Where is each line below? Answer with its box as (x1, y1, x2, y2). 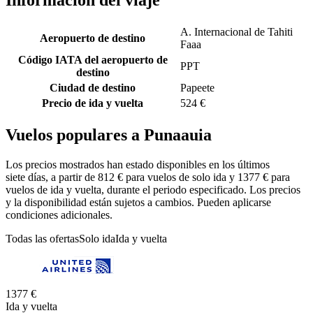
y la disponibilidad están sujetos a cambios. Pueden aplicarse (6, 196, 271, 208)
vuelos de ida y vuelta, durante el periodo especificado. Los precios (6, 183, 300, 196)
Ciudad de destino (50, 82, 136, 94)
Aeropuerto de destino (40, 32, 145, 45)
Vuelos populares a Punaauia (6, 126, 212, 145)
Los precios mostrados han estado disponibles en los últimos (6, 158, 270, 170)
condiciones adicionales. (6, 208, 112, 221)
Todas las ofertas (6, 232, 79, 245)
